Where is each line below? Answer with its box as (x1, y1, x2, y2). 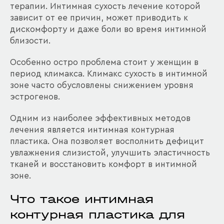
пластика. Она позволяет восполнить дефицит (10, 137, 204, 145)
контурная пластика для (10, 207, 185, 221)
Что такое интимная (10, 192, 153, 206)
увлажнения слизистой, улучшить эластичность (10, 148, 210, 157)
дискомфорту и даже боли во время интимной (10, 25, 206, 33)
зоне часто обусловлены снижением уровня (10, 81, 193, 89)
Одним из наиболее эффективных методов (10, 114, 190, 122)
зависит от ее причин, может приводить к (10, 13, 188, 22)
